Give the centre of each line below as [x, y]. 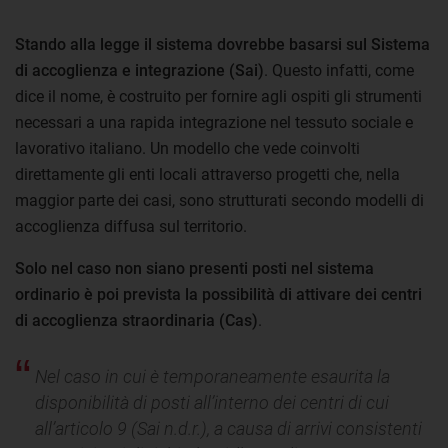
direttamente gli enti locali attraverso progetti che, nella [207, 174]
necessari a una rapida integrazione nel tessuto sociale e [214, 122]
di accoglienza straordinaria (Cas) [136, 320]
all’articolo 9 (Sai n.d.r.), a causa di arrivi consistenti [228, 428]
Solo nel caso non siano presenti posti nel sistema [194, 268]
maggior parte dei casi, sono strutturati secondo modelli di [219, 200]
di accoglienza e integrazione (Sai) [139, 70]
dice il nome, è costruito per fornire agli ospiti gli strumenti [218, 96]
